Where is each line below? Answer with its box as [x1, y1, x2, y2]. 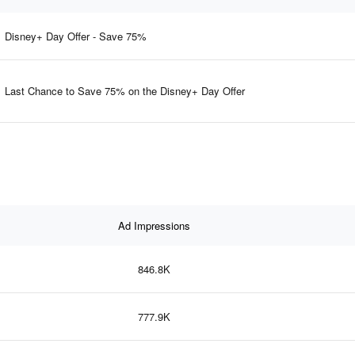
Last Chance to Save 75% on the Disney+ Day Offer [5, 82, 245, 98]
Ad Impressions [117, 217, 190, 233]
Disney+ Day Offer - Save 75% [5, 28, 147, 44]
